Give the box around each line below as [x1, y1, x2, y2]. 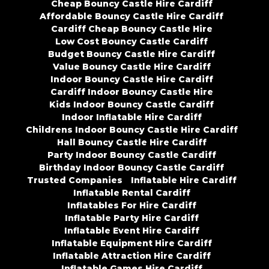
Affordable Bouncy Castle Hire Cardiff [40, 11, 223, 22]
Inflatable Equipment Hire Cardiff [51, 238, 212, 249]
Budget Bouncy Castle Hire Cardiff [48, 49, 215, 60]
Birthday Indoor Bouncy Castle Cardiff [39, 162, 224, 174]
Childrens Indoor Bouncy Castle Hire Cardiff [25, 124, 238, 136]
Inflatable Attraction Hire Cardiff [52, 250, 211, 262]
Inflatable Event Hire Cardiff [64, 225, 199, 237]
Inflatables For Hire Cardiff [67, 200, 196, 211]
